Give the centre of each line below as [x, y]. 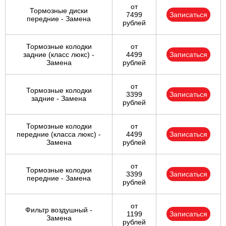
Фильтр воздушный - [59, 210]
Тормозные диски [59, 11]
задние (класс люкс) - [59, 55]
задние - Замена [59, 99]
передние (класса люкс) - [59, 134]
